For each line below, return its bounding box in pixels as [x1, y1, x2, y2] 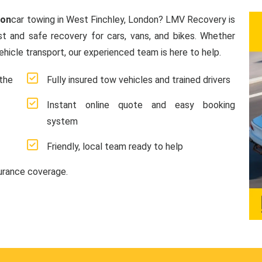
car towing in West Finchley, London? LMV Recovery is [11, 14, 236, 25]
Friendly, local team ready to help [47, 141, 183, 152]
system [47, 116, 78, 127]
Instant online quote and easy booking [47, 99, 235, 111]
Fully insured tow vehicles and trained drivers [47, 74, 230, 85]
